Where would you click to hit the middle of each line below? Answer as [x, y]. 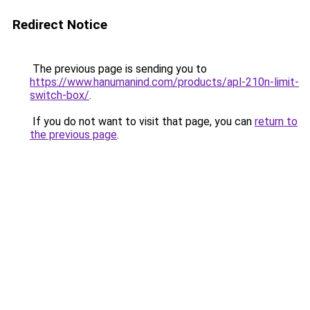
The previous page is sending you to [118, 69]
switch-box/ [60, 95]
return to [276, 121]
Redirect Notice [60, 25]
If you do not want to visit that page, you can [142, 121]
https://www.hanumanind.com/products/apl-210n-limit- [164, 82]
